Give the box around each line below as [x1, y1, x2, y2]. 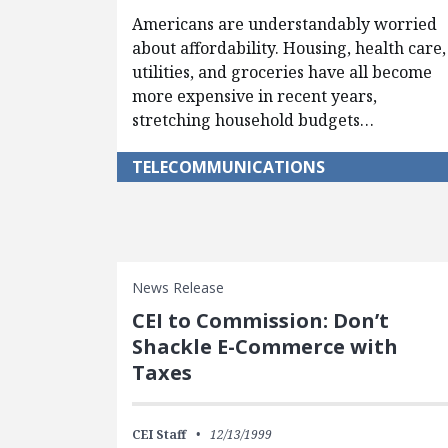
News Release [132, 278, 224, 298]
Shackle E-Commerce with [132, 333, 398, 361]
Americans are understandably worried [132, 13, 437, 36]
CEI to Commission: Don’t [132, 307, 389, 335]
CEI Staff [132, 426, 186, 444]
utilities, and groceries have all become [132, 61, 432, 84]
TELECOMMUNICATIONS [132, 156, 325, 179]
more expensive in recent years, [132, 85, 377, 108]
